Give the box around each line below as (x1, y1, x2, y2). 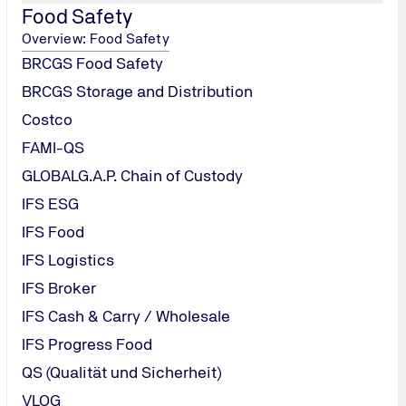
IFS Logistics (22, 250, 114, 269)
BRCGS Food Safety (22, 53, 163, 72)
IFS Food (22, 222, 84, 241)
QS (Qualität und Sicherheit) (22, 362, 221, 382)
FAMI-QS (22, 138, 84, 157)
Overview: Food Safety (22, 30, 169, 47)
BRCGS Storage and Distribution (22, 82, 253, 101)
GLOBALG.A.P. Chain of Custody (22, 166, 243, 185)
